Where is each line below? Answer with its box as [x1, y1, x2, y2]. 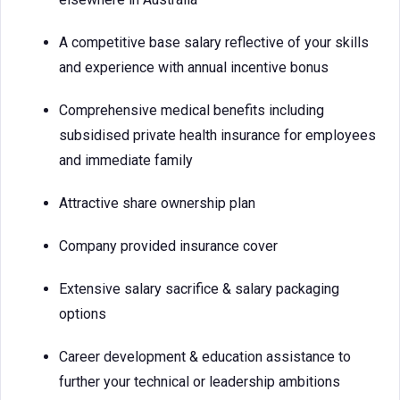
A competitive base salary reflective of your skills [59, 34, 369, 51]
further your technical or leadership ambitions [59, 373, 342, 390]
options [59, 305, 108, 322]
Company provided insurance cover [59, 237, 279, 254]
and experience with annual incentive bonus [59, 59, 330, 76]
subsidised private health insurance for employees [59, 127, 376, 144]
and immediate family [59, 152, 195, 169]
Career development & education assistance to [59, 348, 351, 365]
